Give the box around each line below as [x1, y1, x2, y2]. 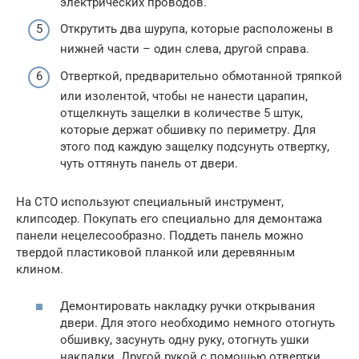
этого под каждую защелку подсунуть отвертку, [60, 139, 329, 154]
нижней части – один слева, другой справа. [60, 42, 309, 57]
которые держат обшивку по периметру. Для [60, 122, 316, 137]
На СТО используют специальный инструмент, [16, 194, 284, 209]
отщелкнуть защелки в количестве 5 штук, [60, 105, 303, 120]
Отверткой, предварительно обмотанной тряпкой [60, 68, 342, 83]
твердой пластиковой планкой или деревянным [16, 244, 295, 260]
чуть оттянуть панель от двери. [60, 155, 238, 171]
